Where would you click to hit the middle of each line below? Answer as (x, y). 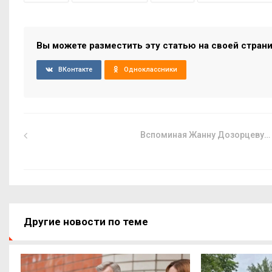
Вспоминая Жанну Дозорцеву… (206, 134)
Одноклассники (151, 69)
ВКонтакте (75, 69)
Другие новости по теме (86, 221)
